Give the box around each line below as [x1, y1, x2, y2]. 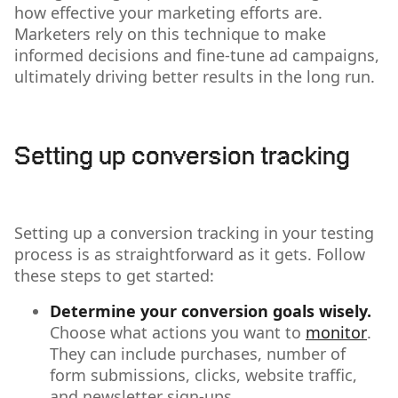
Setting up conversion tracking [14, 146, 350, 170]
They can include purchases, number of [50, 343, 346, 364]
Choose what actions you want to [50, 322, 306, 343]
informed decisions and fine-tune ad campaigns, [14, 44, 379, 66]
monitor [306, 322, 367, 343]
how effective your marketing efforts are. [14, 2, 322, 23]
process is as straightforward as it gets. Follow [14, 243, 365, 265]
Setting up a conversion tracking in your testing [14, 222, 374, 243]
